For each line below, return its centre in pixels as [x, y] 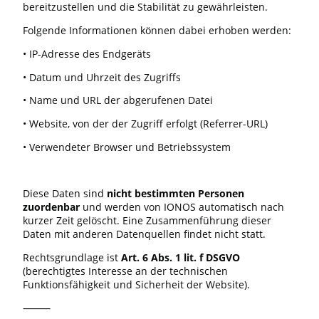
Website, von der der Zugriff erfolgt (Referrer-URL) [148, 124]
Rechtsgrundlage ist [72, 258]
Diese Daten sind [65, 194]
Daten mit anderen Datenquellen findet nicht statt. [144, 234]
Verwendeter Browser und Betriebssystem [130, 147]
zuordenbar [51, 207]
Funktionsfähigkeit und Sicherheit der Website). [136, 285]
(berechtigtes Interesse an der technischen [125, 271]
